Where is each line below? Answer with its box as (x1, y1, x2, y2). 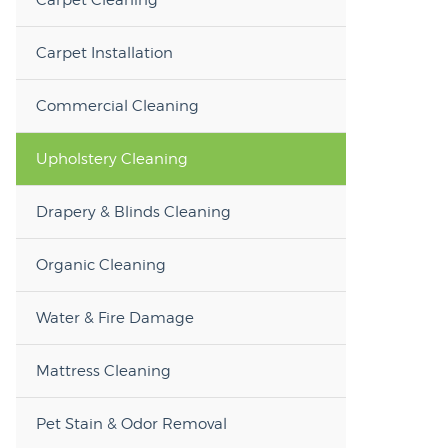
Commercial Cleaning (36, 96, 199, 115)
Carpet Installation (36, 43, 173, 62)
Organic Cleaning (36, 255, 166, 274)
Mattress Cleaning (36, 361, 171, 380)
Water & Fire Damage (36, 308, 194, 327)
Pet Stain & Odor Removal (36, 414, 227, 433)
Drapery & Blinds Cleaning (36, 202, 231, 221)
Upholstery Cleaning (36, 149, 188, 168)
